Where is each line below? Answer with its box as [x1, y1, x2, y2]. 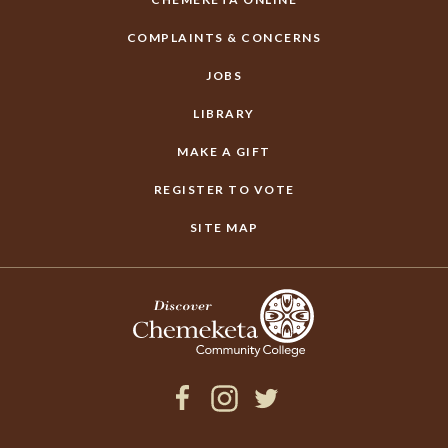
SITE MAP [189, 220, 259, 235]
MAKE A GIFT [177, 144, 271, 159]
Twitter [252, 421, 303, 440]
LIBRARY [193, 106, 255, 121]
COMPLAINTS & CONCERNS [126, 30, 322, 45]
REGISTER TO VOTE [153, 182, 295, 197]
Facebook [168, 421, 239, 440]
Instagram [210, 421, 279, 440]
